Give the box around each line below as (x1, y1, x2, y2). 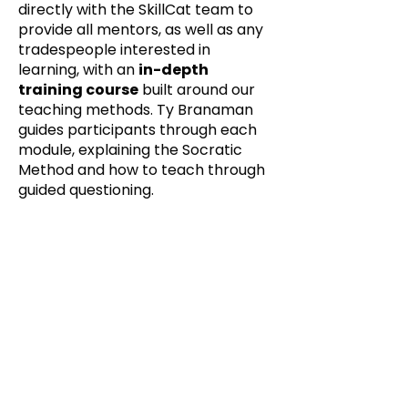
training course (18, 79, 138, 100)
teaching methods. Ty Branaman (18, 99, 253, 120)
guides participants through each (18, 119, 257, 140)
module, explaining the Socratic (18, 139, 242, 160)
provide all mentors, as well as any (18, 19, 263, 40)
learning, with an (18, 59, 138, 80)
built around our (138, 79, 255, 100)
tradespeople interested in (18, 39, 210, 60)
